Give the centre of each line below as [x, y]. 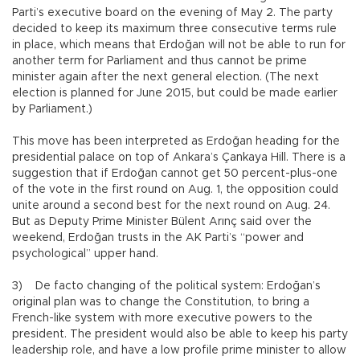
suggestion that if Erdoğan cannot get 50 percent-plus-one [175, 174]
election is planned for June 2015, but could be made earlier [175, 94]
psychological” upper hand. [85, 254]
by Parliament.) [52, 110]
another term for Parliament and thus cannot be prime [160, 61]
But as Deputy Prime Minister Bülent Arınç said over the [162, 222]
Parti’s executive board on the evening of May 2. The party [172, 13]
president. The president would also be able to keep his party [180, 335]
